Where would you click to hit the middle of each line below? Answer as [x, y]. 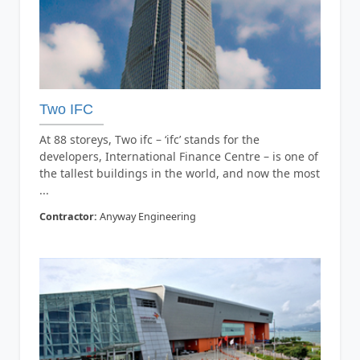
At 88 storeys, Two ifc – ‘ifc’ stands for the [149, 139]
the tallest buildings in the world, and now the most [179, 173]
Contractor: [68, 216]
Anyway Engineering [146, 216]
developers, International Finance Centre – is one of [178, 156]
